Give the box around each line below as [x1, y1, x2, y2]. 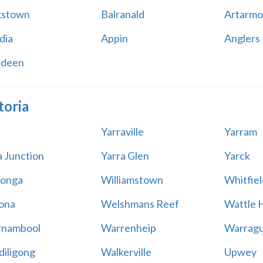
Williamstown [100, 173, 163, 186]
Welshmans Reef [100, 197, 179, 210]
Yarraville [100, 125, 144, 138]
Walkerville [100, 245, 151, 258]
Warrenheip [100, 221, 156, 234]
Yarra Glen [100, 149, 149, 162]
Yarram [224, 125, 257, 138]
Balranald [100, 8, 144, 21]
